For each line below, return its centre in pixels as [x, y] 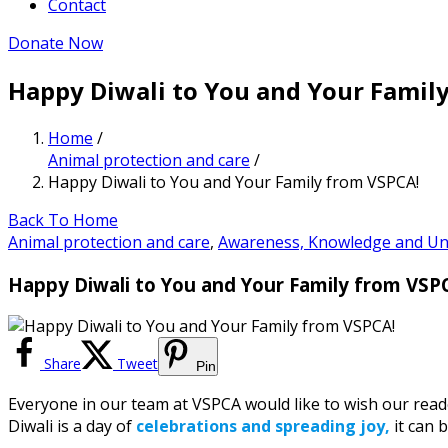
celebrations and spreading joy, [263, 426]
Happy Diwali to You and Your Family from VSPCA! [233, 181]
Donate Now [55, 43]
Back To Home [63, 219]
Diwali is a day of [72, 426]
